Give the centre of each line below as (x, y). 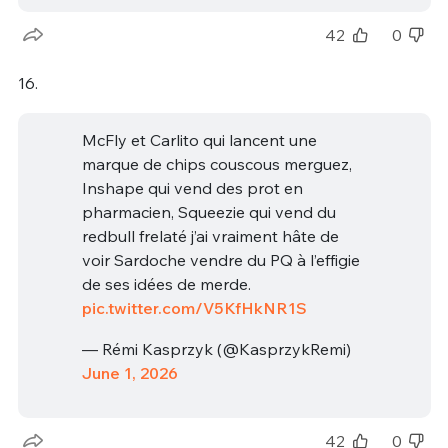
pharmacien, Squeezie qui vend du (208, 211)
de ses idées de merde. (166, 283)
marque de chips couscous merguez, (216, 163)
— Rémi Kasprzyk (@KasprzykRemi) (216, 349)
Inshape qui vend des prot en (192, 187)
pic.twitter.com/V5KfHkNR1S (194, 307)
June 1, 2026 (129, 373)
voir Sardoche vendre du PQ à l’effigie (220, 259)
